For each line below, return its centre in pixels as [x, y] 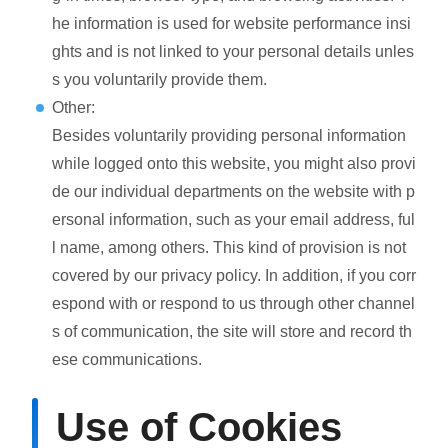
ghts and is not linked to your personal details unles [233, 51]
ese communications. [127, 359]
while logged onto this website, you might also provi [234, 163]
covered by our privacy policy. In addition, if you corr [234, 275]
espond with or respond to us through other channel [233, 303]
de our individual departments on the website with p [233, 191]
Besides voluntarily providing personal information [229, 135]
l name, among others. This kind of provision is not [229, 247]
